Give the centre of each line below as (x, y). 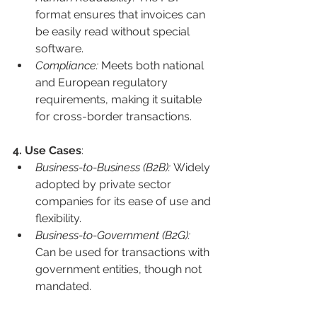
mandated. (63, 287)
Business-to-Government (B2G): (114, 236)
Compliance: (68, 66)
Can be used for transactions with (124, 253)
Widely (193, 168)
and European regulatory (103, 83)
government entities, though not (120, 270)
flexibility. (58, 219)
